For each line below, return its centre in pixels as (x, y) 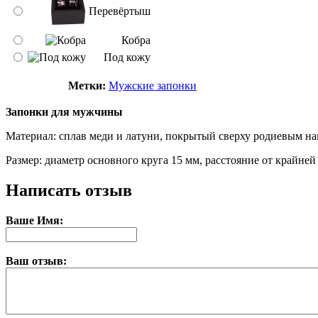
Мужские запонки (153, 85)
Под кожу (127, 57)
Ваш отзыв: (36, 261)
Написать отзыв (69, 190)
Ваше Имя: (34, 220)
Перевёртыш (120, 11)
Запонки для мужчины (64, 111)
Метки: (87, 85)
